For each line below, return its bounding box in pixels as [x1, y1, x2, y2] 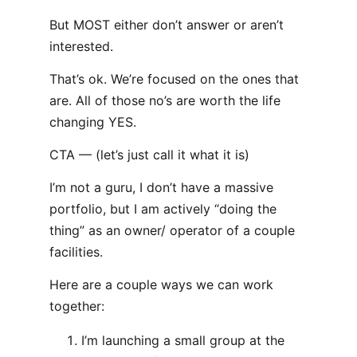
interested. [49, 38, 113, 54]
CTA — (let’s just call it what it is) [49, 147, 249, 163]
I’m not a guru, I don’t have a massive [49, 179, 273, 195]
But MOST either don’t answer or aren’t [49, 17, 284, 33]
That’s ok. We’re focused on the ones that [49, 71, 299, 87]
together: [49, 298, 104, 314]
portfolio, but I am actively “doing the [49, 201, 277, 217]
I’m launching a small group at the [81, 332, 284, 348]
